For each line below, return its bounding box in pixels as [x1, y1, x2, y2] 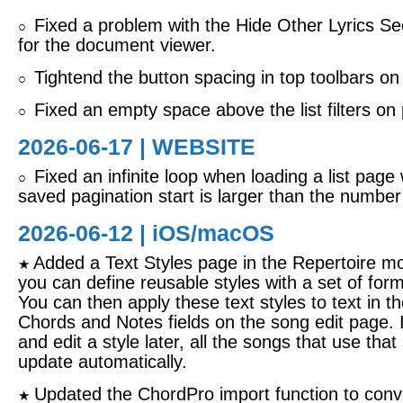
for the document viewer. [18, 35, 216, 55]
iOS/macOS [152, 220, 274, 246]
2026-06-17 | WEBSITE [18, 134, 255, 159]
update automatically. [18, 352, 187, 372]
